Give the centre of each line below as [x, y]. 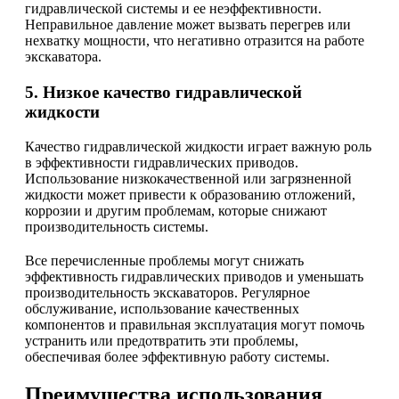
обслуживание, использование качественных [162, 309]
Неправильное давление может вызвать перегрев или [188, 25]
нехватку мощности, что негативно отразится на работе [195, 41]
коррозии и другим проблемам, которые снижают [176, 211]
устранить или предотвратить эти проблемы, [162, 341]
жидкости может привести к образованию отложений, [190, 195]
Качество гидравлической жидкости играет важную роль [198, 147]
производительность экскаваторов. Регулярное [167, 293]
